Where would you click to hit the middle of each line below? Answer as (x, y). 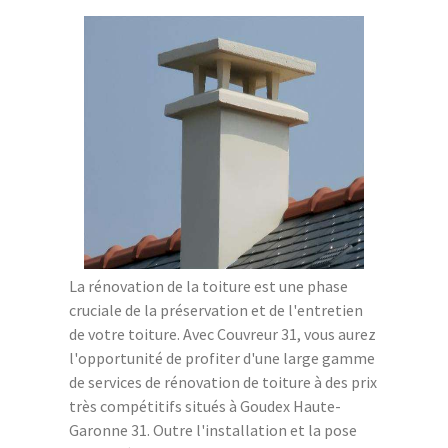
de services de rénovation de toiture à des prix (223, 381)
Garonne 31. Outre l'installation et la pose (213, 429)
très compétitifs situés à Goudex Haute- (205, 405)
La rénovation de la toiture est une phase (208, 285)
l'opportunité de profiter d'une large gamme (222, 357)
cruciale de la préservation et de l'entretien (216, 309)
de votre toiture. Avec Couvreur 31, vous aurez (222, 333)
